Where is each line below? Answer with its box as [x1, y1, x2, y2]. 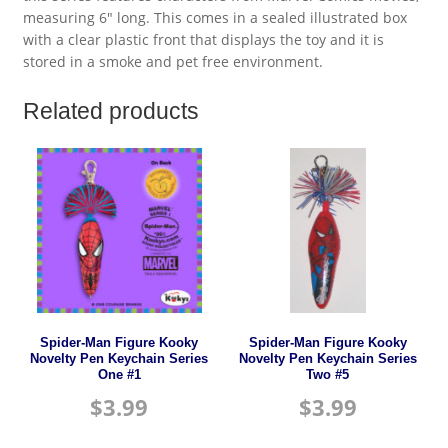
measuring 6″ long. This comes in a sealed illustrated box [22, 8, 407, 28]
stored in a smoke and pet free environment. [22, 52, 323, 72]
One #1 [97, 367, 141, 382]
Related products [22, 97, 199, 124]
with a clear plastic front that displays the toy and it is [22, 30, 384, 50]
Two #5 [306, 367, 350, 382]
